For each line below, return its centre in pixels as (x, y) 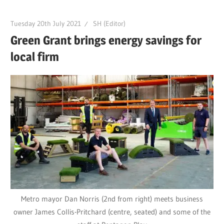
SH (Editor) (109, 23)
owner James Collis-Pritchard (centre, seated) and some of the (112, 212)
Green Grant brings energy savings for (106, 40)
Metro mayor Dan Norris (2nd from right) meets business (112, 199)
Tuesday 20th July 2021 (46, 23)
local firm (35, 56)
